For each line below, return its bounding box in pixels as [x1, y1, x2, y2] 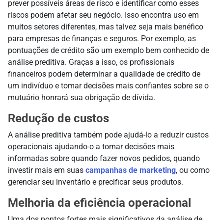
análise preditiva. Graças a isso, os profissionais [8, 57, 174, 67]
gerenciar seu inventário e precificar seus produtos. [8, 177, 183, 187]
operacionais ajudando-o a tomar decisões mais [8, 141, 174, 151]
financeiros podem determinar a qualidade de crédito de [8, 69, 200, 79]
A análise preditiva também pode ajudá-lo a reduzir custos [8, 130, 209, 139]
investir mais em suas [8, 165, 85, 175]
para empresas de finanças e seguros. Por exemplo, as [8, 33, 196, 43]
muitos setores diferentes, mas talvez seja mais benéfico [8, 22, 203, 31]
